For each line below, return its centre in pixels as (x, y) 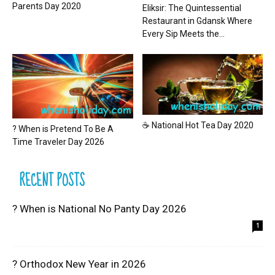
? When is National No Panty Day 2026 (99, 209)
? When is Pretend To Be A (63, 129)
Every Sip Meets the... (183, 34)
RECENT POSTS (52, 181)
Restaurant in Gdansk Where (197, 21)
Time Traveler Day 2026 (58, 142)
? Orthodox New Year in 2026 (79, 264)
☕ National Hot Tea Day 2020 (198, 125)
